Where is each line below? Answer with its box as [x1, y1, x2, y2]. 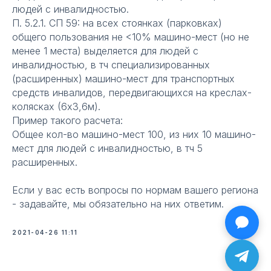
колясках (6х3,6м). [12, 100, 100, 113]
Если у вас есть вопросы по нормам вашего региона [12, 184, 258, 196]
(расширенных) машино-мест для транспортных [12, 73, 235, 85]
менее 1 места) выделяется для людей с [12, 45, 198, 57]
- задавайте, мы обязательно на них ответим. [12, 198, 224, 210]
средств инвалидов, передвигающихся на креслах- [12, 87, 252, 99]
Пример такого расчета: [12, 114, 123, 126]
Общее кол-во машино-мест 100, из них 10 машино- [12, 128, 256, 140]
